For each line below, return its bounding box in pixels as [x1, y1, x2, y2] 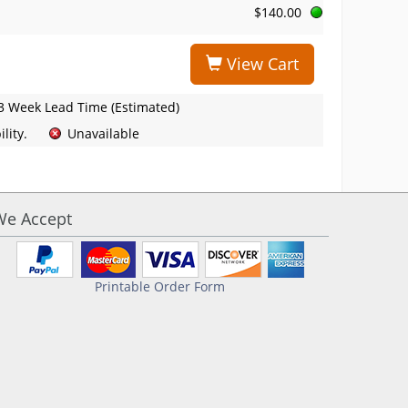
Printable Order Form [95, 278, 226, 295]
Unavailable [66, 125, 139, 142]
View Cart [222, 53, 299, 75]
